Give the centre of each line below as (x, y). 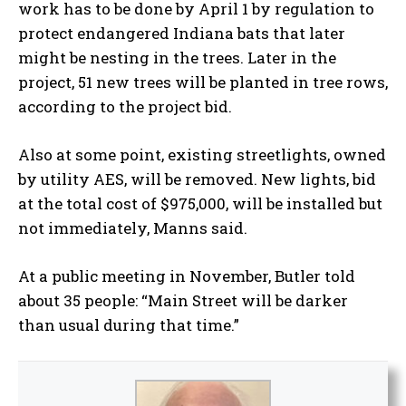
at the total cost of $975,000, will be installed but (200, 204)
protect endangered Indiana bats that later (182, 34)
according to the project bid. (125, 107)
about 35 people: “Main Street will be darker (183, 301)
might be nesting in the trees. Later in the (177, 58)
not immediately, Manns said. (135, 228)
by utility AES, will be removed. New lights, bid (197, 179)
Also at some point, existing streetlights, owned (202, 155)
